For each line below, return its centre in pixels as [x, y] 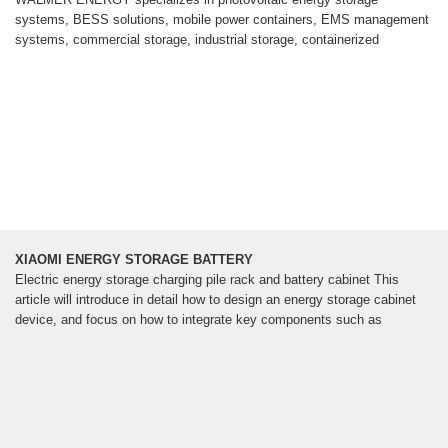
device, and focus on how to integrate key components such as [198, 320]
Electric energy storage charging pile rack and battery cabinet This [207, 280]
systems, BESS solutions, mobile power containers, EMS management [222, 20]
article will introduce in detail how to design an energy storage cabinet [215, 300]
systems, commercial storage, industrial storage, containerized [197, 40]
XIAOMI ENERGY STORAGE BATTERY [134, 260]
